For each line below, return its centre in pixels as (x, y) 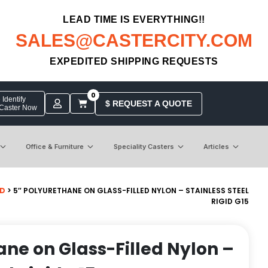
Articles (216, 146)
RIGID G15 (230, 201)
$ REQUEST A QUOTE (148, 103)
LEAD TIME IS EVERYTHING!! (134, 19)
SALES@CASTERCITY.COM (134, 40)
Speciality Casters (144, 146)
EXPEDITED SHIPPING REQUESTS (134, 61)
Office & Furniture (55, 146)
